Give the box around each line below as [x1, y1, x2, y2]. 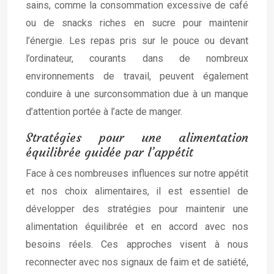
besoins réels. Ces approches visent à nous [26, 239, 248, 250]
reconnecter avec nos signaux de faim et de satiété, [26, 256, 248, 268]
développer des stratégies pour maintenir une [26, 203, 248, 215]
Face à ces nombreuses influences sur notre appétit [26, 168, 248, 179]
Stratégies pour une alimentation [26, 130, 248, 145]
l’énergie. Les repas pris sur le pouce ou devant [26, 35, 248, 46]
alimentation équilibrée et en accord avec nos [26, 221, 248, 232]
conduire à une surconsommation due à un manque [26, 88, 248, 100]
